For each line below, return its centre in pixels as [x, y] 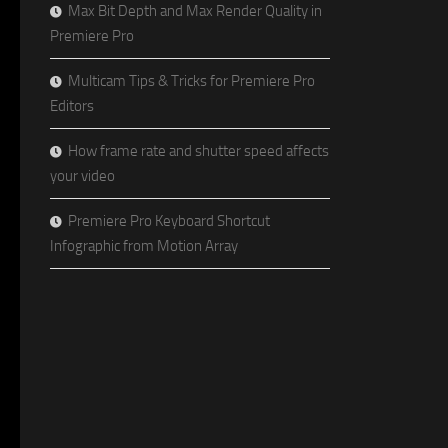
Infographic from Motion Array [144, 245]
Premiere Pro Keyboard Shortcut [169, 220]
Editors [72, 105]
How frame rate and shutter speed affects [198, 150]
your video [82, 175]
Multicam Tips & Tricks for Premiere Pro [191, 80]
